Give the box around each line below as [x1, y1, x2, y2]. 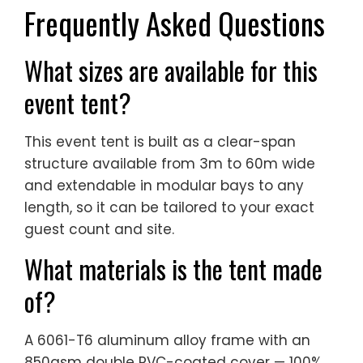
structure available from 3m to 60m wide [24, 153, 315, 173]
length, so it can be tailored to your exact [24, 197, 314, 217]
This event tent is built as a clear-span [24, 131, 296, 152]
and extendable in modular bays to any [24, 175, 304, 195]
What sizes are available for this [24, 50, 318, 89]
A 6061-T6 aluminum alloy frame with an [24, 330, 310, 350]
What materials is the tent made [24, 249, 322, 288]
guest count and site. [24, 219, 174, 239]
